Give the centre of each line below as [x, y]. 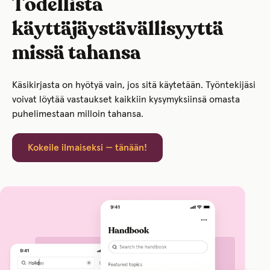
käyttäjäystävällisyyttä [118, 30]
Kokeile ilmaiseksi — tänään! [87, 148]
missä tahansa [77, 54]
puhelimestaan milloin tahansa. [78, 114]
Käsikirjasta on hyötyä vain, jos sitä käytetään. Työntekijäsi [134, 85]
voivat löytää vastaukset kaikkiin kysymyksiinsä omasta [126, 100]
